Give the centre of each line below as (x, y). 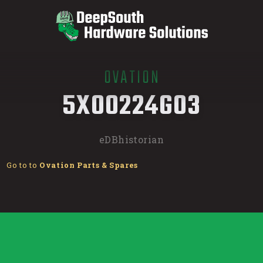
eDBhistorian (131, 139)
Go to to (23, 165)
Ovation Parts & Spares (89, 165)
